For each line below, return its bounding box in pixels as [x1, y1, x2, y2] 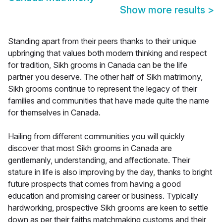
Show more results [120, 4, 208, 16]
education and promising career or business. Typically [8, 191, 198, 201]
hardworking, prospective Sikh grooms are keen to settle [8, 203, 208, 213]
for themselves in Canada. [8, 108, 101, 118]
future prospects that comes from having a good [8, 179, 181, 189]
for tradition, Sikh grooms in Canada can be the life [8, 60, 187, 70]
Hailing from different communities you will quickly [8, 131, 185, 142]
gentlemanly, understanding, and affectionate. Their [8, 155, 190, 166]
